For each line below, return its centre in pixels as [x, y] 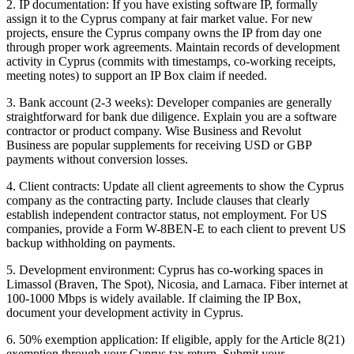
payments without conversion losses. [97, 159]
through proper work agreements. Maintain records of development [173, 47]
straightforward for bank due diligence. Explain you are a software [171, 116]
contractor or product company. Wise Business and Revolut [154, 130]
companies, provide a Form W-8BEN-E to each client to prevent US [176, 228]
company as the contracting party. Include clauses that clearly [158, 200]
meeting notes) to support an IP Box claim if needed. [137, 75]
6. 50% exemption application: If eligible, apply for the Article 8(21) [175, 339]
